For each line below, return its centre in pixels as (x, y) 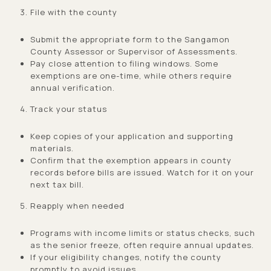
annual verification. (72, 87)
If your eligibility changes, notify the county (126, 257)
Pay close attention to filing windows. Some (124, 63)
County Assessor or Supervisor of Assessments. (134, 51)
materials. (52, 148)
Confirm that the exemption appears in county (131, 160)
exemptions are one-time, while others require (131, 75)
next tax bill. (57, 184)
